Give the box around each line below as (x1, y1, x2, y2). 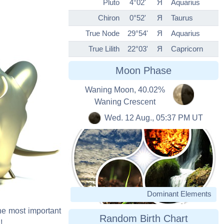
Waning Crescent (94, 97, 155, 106)
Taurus (171, 13, 193, 22)
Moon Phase (115, 65, 171, 76)
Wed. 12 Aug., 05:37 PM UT (104, 113, 203, 122)
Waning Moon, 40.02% (85, 85, 165, 94)
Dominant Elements (147, 189, 211, 198)
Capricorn (171, 44, 203, 53)
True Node (85, 29, 119, 38)
